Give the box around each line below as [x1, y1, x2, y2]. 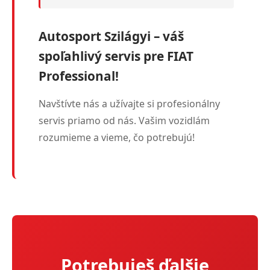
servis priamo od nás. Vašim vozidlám [39, 113, 210, 127]
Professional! [39, 67, 119, 84]
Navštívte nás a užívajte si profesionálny [39, 96, 220, 110]
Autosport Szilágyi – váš [39, 27, 184, 45]
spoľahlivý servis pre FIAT [39, 47, 193, 64]
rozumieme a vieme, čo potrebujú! [39, 130, 195, 144]
